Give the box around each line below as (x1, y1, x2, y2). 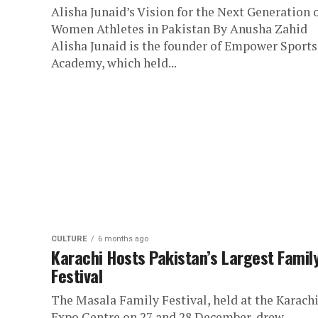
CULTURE (51, 234, 87, 243)
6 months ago (98, 234, 148, 243)
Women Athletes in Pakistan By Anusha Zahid (51, 21, 307, 37)
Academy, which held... (51, 55, 177, 71)
